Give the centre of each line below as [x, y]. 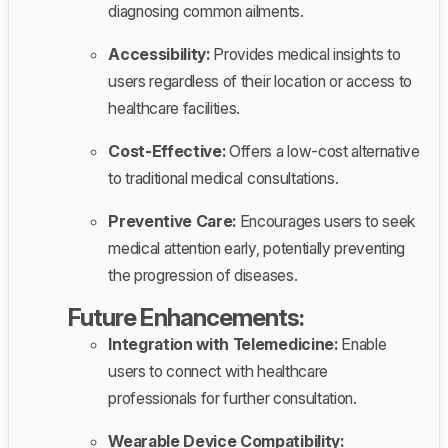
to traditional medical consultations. [223, 177]
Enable [362, 343]
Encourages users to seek [326, 220]
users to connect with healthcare [218, 370]
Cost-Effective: [167, 150]
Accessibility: [159, 53]
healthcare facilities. [174, 107]
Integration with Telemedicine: [223, 343]
